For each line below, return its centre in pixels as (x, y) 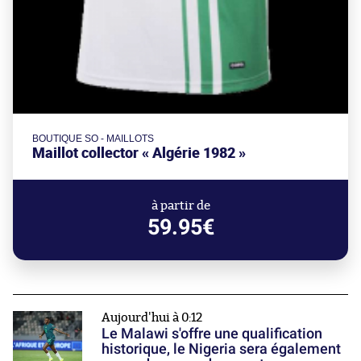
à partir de (180, 205)
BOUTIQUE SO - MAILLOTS (93, 138)
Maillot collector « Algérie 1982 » (139, 152)
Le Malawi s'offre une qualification (212, 333)
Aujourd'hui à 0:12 (152, 317)
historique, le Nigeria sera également (221, 348)
